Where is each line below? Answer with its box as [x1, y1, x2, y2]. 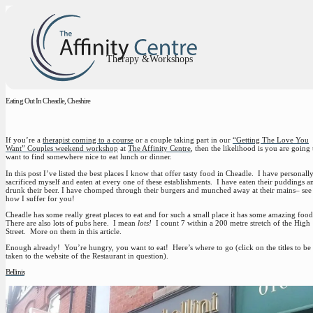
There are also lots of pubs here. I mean [6, 218, 138, 227]
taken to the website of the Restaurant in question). [6, 251, 168, 260]
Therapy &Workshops [105, 54, 193, 65]
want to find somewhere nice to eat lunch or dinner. [6, 152, 172, 161]
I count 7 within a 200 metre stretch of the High [152, 218, 310, 227]
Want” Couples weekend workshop [6, 144, 118, 153]
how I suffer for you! [6, 194, 75, 203]
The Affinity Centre [128, 144, 191, 153]
